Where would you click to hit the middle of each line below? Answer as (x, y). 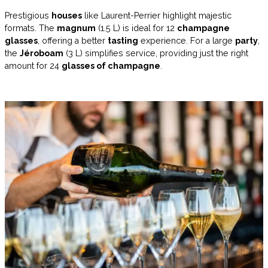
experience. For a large (187, 40)
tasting (123, 40)
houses (67, 15)
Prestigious (28, 15)
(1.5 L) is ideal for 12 (136, 28)
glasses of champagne (111, 66)
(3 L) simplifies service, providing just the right (156, 53)
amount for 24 (33, 66)
